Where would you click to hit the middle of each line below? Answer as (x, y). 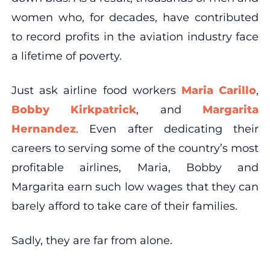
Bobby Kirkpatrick (74, 109)
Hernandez (43, 129)
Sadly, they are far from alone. (92, 240)
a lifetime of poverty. (66, 56)
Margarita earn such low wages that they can (135, 187)
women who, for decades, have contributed (135, 17)
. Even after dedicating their (167, 129)
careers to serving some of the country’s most (135, 148)
